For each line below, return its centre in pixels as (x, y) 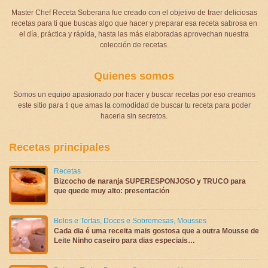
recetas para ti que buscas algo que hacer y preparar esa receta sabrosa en (134, 23)
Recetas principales (60, 147)
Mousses (192, 220)
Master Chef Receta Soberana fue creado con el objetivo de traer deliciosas (134, 12)
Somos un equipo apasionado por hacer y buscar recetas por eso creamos (134, 94)
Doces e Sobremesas (138, 220)
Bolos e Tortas (77, 220)
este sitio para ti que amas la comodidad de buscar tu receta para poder (134, 105)
